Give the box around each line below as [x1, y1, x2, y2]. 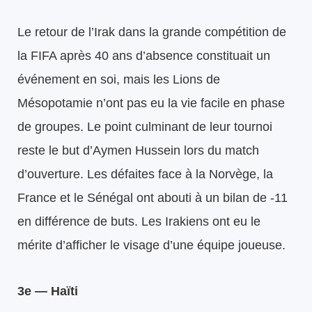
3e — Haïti [17, 283, 78, 298]
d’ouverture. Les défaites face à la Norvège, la [17, 166, 273, 181]
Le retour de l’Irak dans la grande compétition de [17, 24, 286, 39]
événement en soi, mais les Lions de [17, 72, 220, 86]
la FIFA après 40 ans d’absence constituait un [17, 48, 270, 63]
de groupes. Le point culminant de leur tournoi [17, 119, 272, 134]
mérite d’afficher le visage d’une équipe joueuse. [17, 237, 286, 252]
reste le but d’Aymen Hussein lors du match [17, 143, 259, 157]
